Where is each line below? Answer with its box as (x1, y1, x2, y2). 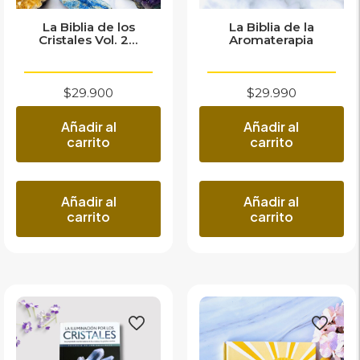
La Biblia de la (228, 18, 314, 35)
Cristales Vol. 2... (39, 31, 139, 47)
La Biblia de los (42, 18, 135, 35)
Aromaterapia (229, 31, 314, 47)
